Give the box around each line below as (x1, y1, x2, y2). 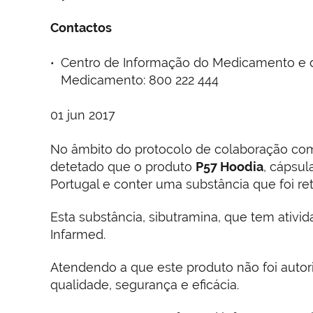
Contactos (50, 20, 112, 35)
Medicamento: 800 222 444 (61, 72, 219, 87)
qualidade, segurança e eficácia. (50, 277, 239, 292)
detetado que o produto (50, 159, 196, 174)
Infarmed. (50, 226, 105, 242)
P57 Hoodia (196, 159, 263, 174)
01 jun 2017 (50, 107, 115, 122)
